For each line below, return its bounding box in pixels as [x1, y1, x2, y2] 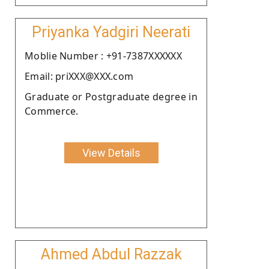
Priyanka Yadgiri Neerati [32, 23, 190, 41]
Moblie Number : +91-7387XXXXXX [25, 49, 182, 62]
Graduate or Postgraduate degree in [25, 89, 198, 103]
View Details [82, 146, 141, 159]
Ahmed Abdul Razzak [40, 245, 182, 263]
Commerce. [25, 104, 79, 118]
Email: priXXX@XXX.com [25, 69, 134, 83]
